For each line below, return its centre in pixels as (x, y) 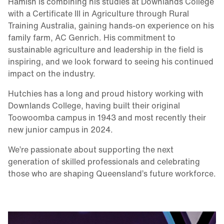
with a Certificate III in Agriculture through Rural (98, 13)
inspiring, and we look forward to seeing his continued (111, 61)
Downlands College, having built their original (94, 105)
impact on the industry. (52, 73)
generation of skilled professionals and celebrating (104, 161)
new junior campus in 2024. (60, 129)
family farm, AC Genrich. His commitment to (92, 37)
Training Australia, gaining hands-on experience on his (111, 25)
